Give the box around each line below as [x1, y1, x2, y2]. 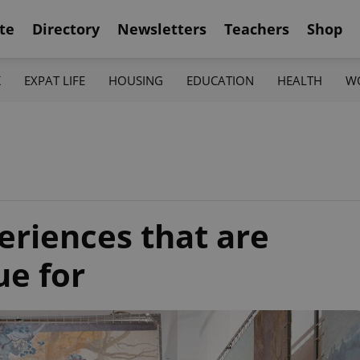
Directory [32, 18, 100, 39]
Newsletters [117, 18, 207, 39]
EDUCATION [186, 72, 255, 88]
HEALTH [277, 72, 323, 88]
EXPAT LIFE [23, 72, 85, 88]
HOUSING [108, 72, 163, 88]
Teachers [224, 18, 289, 39]
